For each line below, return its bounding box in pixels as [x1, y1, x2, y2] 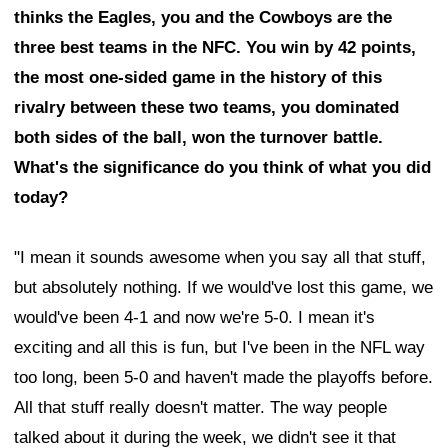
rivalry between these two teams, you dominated [14, 98, 399, 118]
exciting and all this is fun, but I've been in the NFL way [14, 338, 425, 358]
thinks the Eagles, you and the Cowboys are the [14, 8, 392, 28]
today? [14, 188, 68, 208]
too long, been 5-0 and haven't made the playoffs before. [14, 368, 433, 388]
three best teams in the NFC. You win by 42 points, [14, 38, 416, 58]
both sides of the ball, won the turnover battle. [14, 128, 383, 148]
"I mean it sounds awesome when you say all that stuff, [14, 248, 426, 268]
